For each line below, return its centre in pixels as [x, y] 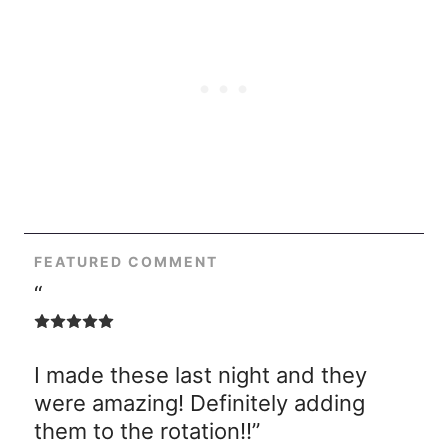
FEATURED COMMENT [126, 261]
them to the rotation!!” [147, 431]
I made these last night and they [200, 375]
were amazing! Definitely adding [199, 403]
